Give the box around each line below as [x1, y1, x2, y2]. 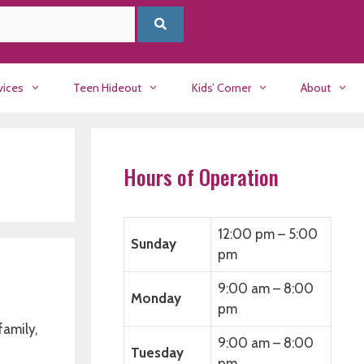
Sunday [131, 236, 176, 252]
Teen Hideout [73, 80, 142, 95]
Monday [131, 290, 181, 306]
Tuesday [131, 344, 184, 361]
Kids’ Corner [191, 80, 251, 95]
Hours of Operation [123, 161, 279, 193]
